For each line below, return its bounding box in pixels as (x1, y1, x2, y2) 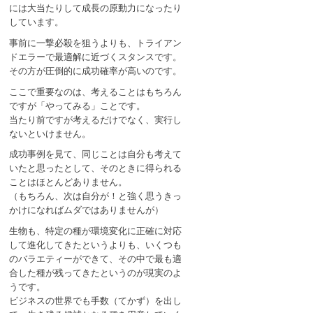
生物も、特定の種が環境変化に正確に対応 (9, 226, 182, 237)
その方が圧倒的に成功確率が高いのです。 (9, 65, 182, 76)
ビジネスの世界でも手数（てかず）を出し (9, 296, 182, 307)
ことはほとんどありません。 (9, 177, 128, 188)
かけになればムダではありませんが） (9, 205, 164, 216)
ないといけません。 (9, 128, 92, 139)
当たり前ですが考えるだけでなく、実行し (9, 114, 182, 125)
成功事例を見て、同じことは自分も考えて (9, 149, 182, 160)
